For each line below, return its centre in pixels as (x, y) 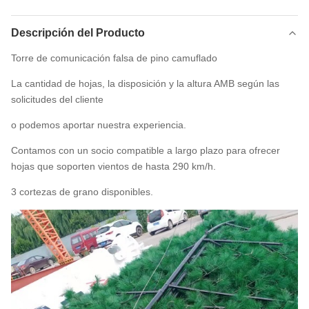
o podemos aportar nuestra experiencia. (99, 125)
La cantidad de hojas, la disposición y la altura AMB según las (145, 83)
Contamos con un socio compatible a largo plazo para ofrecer (146, 150)
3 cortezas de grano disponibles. (82, 192)
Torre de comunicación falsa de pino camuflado (114, 58)
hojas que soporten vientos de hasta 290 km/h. (113, 166)
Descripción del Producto (78, 33)
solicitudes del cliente (57, 99)
